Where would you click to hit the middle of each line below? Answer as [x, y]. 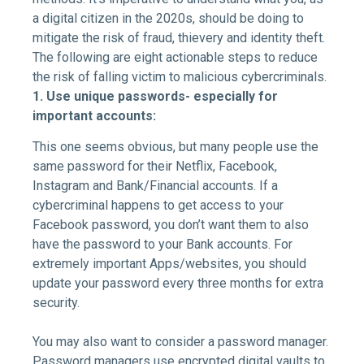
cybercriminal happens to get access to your [158, 206]
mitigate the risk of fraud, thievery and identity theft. [179, 37]
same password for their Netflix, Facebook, [155, 167]
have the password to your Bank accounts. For [162, 245]
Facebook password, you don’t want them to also [171, 225]
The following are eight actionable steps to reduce [175, 57]
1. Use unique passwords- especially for [155, 96]
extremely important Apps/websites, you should [169, 264]
